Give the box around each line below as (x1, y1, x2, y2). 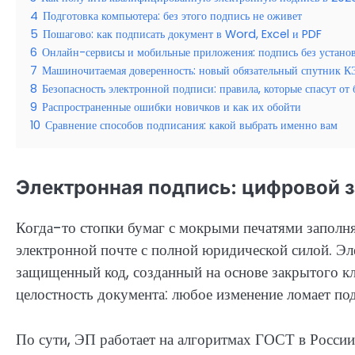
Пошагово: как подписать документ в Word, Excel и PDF (43, 25, 322, 42)
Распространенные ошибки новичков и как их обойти (42, 98, 301, 115)
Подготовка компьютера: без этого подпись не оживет (43, 7, 302, 24)
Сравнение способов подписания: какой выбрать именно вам (45, 116, 338, 133)
